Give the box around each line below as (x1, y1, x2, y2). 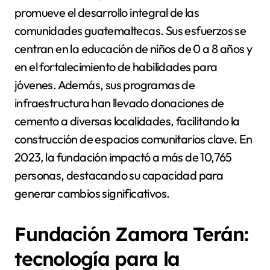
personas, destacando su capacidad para (14, 167, 224, 183)
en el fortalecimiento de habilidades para (14, 58, 218, 74)
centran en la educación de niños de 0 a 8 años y (14, 40, 253, 56)
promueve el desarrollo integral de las (14, 4, 199, 20)
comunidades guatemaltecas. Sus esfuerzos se (14, 22, 246, 38)
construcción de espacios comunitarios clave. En (14, 131, 253, 146)
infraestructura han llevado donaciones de (14, 95, 224, 110)
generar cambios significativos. (14, 185, 170, 201)
